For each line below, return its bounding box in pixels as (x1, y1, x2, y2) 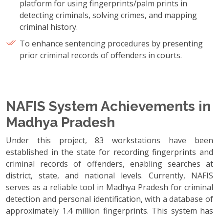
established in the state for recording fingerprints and (6, 146, 213, 157)
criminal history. (20, 21, 78, 32)
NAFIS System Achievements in (6, 98, 211, 114)
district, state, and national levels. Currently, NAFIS (6, 170, 213, 181)
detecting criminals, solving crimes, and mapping (20, 9, 197, 21)
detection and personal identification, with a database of (6, 193, 213, 204)
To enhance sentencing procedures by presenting (20, 38, 203, 49)
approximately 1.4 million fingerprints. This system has (6, 205, 213, 216)
